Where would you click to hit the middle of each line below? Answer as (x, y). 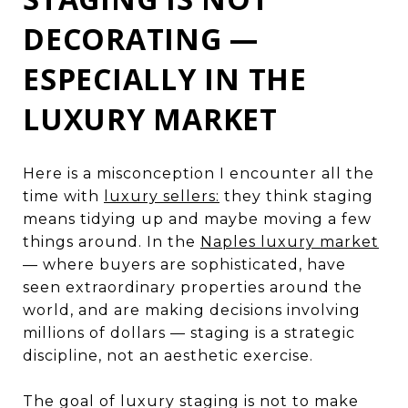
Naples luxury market (290, 241)
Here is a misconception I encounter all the (199, 173)
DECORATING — (141, 38)
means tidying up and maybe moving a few (197, 219)
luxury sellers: (162, 196)
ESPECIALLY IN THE (165, 78)
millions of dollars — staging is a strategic (189, 332)
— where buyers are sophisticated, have (184, 264)
